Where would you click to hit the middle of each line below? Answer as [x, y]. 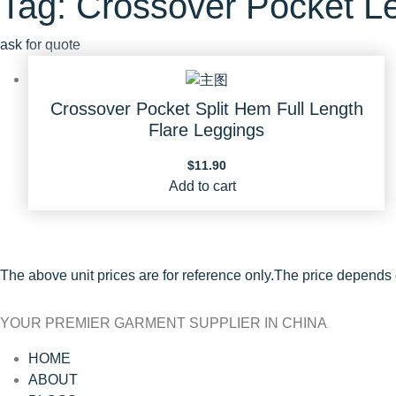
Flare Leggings [207, 129]
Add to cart [202, 186]
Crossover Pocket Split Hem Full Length [206, 108]
